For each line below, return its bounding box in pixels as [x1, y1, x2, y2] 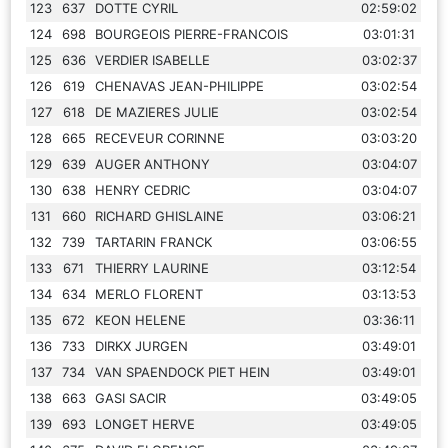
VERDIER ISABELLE [95, 51, 211, 68]
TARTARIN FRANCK [95, 233, 213, 250]
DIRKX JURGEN [95, 337, 189, 354]
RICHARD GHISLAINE [95, 207, 225, 224]
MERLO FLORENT [95, 285, 204, 302]
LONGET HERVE [95, 415, 196, 432]
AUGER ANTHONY [95, 155, 211, 172]
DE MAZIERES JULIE [95, 103, 220, 120]
